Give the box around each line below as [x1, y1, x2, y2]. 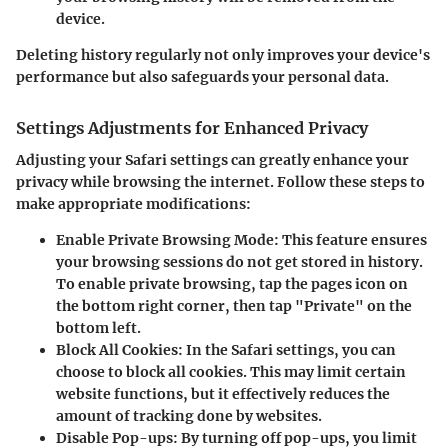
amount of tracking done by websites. [56, 407, 322, 426]
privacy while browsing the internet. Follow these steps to [16, 173, 425, 192]
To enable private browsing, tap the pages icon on [56, 275, 408, 294]
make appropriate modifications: [16, 195, 251, 214]
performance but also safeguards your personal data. [16, 68, 389, 87]
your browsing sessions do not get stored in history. [56, 253, 423, 272]
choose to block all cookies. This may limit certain [56, 363, 406, 382]
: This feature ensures [274, 231, 427, 250]
